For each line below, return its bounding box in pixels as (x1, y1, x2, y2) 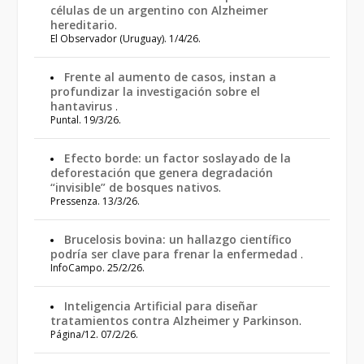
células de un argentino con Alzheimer (50, 2, 269, 18)
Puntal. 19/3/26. (50, 113, 122, 127)
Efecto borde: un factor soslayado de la (64, 150, 292, 166)
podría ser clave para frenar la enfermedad (50, 246, 301, 262)
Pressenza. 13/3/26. (50, 194, 141, 208)
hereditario (50, 17, 115, 32)
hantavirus (50, 98, 116, 114)
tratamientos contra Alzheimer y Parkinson (50, 313, 300, 328)
